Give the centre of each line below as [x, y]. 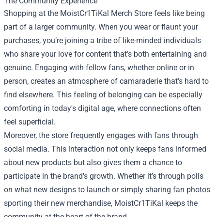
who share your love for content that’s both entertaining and [105, 54]
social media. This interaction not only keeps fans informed [105, 149]
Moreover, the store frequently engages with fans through [101, 135]
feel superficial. [30, 122]
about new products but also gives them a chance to [93, 162]
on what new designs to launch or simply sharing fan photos [107, 189]
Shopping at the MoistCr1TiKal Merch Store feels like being [104, 13]
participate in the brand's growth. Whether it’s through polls [104, 176]
